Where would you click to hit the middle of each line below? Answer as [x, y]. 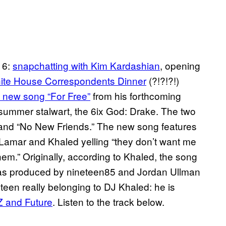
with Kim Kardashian [114, 66]
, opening [180, 66]
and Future [28, 202]
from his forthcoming [136, 96]
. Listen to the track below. [108, 202]
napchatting [43, 66]
